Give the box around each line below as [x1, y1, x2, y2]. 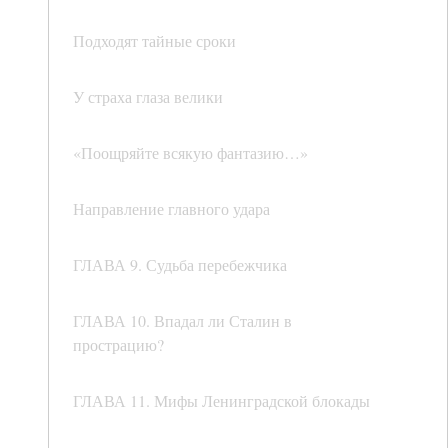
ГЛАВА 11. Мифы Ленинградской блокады [73, 390, 370, 412]
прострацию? [73, 334, 164, 356]
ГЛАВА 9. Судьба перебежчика [73, 254, 287, 276]
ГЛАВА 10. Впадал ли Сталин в [73, 310, 292, 332]
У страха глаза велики [73, 86, 223, 108]
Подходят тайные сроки [73, 30, 236, 52]
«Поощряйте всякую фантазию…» [73, 142, 308, 164]
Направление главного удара [73, 198, 270, 220]
